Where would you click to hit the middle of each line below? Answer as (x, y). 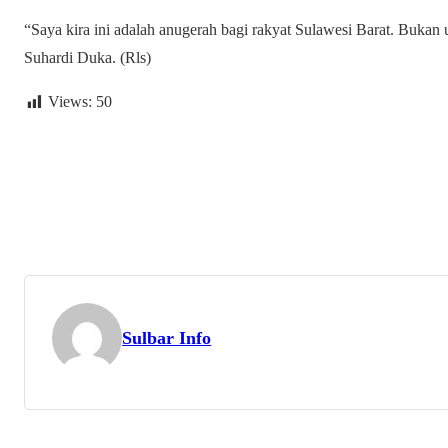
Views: (70, 102)
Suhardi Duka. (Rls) (87, 58)
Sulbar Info (167, 337)
